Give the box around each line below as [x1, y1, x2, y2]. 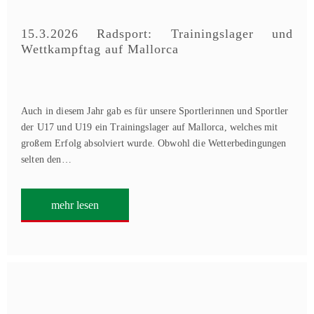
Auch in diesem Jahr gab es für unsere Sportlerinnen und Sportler [21, 106, 289, 116]
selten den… [21, 154, 71, 165]
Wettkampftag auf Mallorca [21, 42, 179, 56]
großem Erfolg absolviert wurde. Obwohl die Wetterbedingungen [21, 138, 287, 149]
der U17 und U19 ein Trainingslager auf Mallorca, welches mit [21, 122, 278, 132]
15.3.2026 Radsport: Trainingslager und [21, 27, 293, 41]
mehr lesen [51, 199, 99, 211]
